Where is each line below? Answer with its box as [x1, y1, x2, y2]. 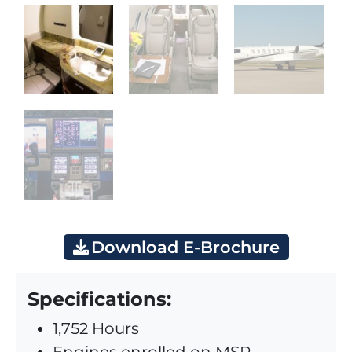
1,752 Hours [53, 319, 139, 339]
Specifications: [27, 288, 171, 311]
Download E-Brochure [90, 236, 280, 257]
